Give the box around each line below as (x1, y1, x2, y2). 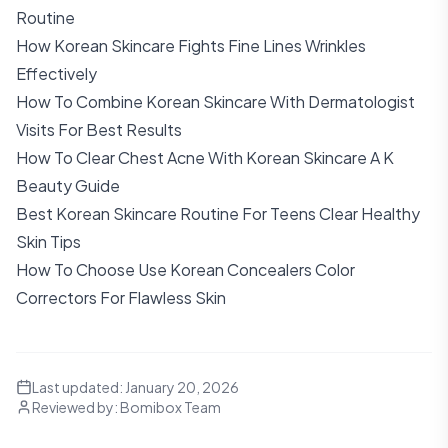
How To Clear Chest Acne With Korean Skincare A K (16, 147, 394, 168)
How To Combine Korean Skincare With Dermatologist (16, 91, 415, 112)
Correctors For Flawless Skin (16, 287, 226, 308)
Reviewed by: (32, 398, 120, 416)
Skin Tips (16, 231, 81, 252)
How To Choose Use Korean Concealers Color (16, 259, 355, 280)
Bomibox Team (120, 398, 221, 416)
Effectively (16, 63, 97, 84)
